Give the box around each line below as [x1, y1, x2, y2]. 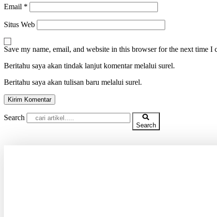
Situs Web [4, 20, 35, 29]
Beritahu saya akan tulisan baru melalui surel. [4, 77, 142, 86]
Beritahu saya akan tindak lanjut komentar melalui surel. [4, 61, 175, 70]
